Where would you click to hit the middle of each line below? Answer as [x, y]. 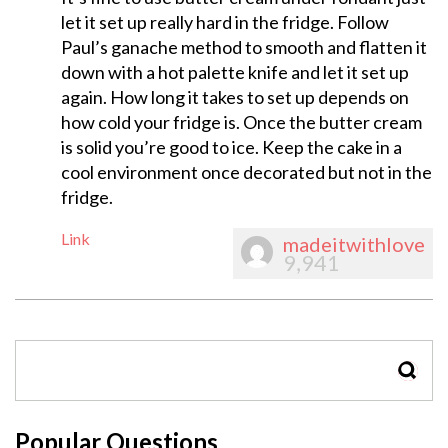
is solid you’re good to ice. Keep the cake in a [231, 147]
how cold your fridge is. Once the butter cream [241, 122]
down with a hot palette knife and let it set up [234, 72]
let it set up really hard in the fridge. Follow [224, 22]
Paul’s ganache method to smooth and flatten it [243, 47]
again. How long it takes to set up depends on [234, 97]
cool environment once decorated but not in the [246, 172]
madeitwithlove [354, 244]
